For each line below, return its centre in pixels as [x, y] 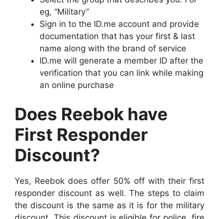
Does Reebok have [91, 114]
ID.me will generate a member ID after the [121, 60]
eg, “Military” [64, 11]
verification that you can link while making [121, 73]
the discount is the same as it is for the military [109, 206]
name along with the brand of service [113, 48]
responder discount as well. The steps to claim [109, 193]
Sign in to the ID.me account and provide [119, 24]
